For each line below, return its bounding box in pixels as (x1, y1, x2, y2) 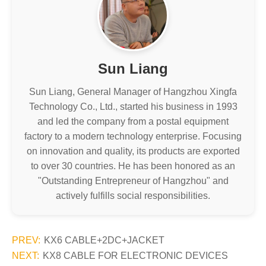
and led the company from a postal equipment (37, 116, 229, 126)
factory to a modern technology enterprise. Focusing (24, 131, 242, 141)
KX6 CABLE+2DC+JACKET (44, 235, 164, 245)
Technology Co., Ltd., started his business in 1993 (28, 102, 237, 112)
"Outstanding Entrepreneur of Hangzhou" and (37, 176, 229, 186)
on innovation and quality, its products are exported (26, 146, 240, 156)
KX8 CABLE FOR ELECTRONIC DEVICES (43, 251, 228, 261)
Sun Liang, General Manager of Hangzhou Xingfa (29, 87, 237, 97)
